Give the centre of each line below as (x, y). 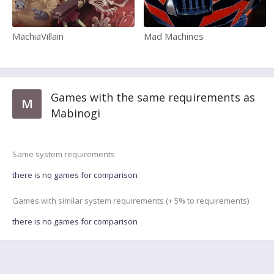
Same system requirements (64, 154)
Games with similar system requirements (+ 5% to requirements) (131, 201)
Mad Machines (174, 36)
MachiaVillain (38, 36)
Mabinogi (76, 113)
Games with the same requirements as (153, 97)
